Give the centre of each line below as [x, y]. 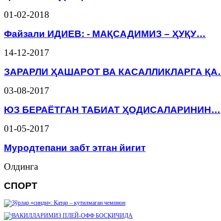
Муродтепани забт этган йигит [75, 147]
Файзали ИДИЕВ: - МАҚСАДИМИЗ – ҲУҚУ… [105, 33]
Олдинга [21, 166]
